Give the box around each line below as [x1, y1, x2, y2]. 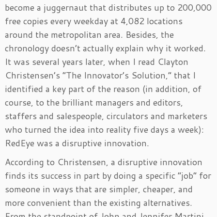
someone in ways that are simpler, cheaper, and [5, 183, 193, 196]
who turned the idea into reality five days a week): [5, 123, 204, 136]
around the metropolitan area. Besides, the [5, 28, 174, 41]
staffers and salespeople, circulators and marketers [5, 109, 207, 123]
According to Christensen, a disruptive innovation [5, 155, 202, 169]
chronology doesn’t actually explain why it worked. [5, 42, 206, 55]
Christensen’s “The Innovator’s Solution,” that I [5, 69, 196, 82]
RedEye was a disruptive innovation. [5, 137, 149, 150]
